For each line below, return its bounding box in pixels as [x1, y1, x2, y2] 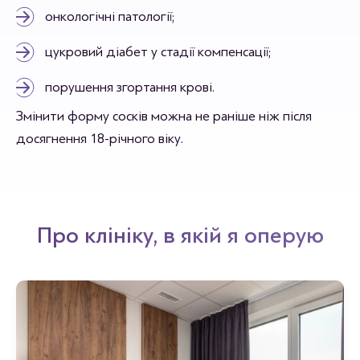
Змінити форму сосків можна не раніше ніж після [16, 108, 312, 125]
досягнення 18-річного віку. [16, 131, 183, 147]
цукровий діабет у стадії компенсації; [45, 44, 271, 60]
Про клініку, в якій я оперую [36, 223, 324, 249]
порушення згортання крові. [45, 80, 215, 96]
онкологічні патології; [45, 9, 174, 25]
